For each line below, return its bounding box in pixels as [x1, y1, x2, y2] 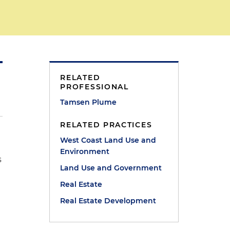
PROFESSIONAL [60, 82, 129, 91]
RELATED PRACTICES [60, 120, 152, 129]
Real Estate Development [60, 196, 157, 205]
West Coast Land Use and [60, 136, 157, 145]
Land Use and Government [60, 163, 162, 172]
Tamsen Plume [60, 98, 117, 107]
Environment [60, 147, 110, 156]
